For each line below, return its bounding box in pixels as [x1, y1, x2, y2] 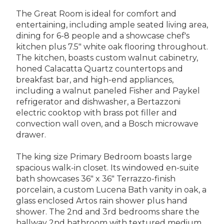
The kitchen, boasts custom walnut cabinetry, [16, 52, 198, 62]
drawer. [16, 129, 46, 139]
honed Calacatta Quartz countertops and [16, 63, 183, 73]
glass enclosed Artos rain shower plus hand [16, 195, 187, 205]
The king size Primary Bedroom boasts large [16, 151, 192, 161]
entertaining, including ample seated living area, [16, 19, 208, 29]
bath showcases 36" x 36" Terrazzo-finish [16, 173, 175, 183]
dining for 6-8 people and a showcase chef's [16, 30, 189, 40]
